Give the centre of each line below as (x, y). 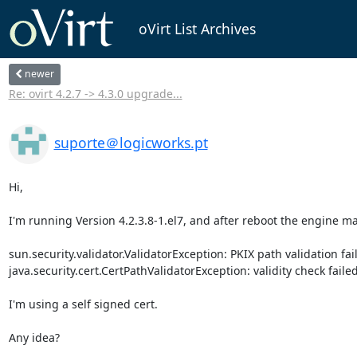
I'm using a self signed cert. (84, 304)
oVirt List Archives (197, 29)
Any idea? (35, 337)
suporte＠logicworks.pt (131, 142)
